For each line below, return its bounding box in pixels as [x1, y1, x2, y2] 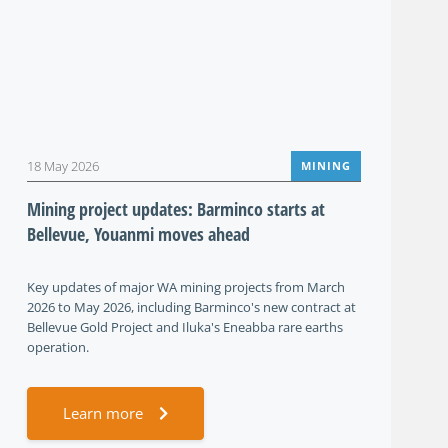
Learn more [63, 403, 143, 423]
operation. [27, 338, 89, 356]
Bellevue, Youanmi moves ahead [27, 222, 250, 246]
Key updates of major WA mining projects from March [27, 278, 345, 296]
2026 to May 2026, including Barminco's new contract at [27, 298, 356, 316]
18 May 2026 [27, 157, 99, 175]
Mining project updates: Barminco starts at [27, 197, 325, 221]
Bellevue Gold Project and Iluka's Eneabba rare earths [27, 318, 343, 336]
